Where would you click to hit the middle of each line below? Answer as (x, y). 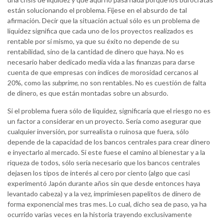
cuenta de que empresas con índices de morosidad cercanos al (103, 73)
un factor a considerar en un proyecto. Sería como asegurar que (104, 121)
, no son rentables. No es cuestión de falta (142, 83)
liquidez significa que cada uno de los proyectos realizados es (100, 31)
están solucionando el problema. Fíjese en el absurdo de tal (97, 10)
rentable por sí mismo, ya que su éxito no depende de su (93, 41)
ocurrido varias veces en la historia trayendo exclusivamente (100, 215)
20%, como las (30, 83)
